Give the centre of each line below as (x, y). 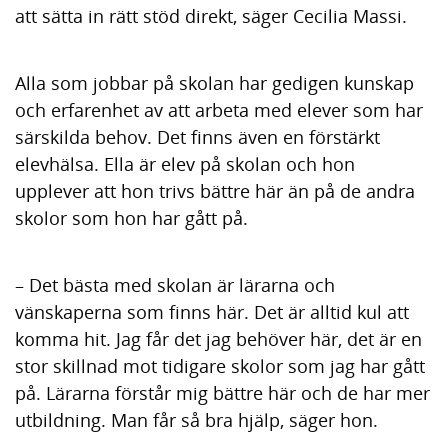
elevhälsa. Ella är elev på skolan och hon (185, 163)
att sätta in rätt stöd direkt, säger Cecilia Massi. (211, 15)
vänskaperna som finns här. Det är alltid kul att (212, 311)
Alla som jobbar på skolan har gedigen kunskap (214, 82)
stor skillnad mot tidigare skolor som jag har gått (220, 365)
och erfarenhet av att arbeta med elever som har (219, 109)
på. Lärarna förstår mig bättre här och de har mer (222, 392)
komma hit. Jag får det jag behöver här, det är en (218, 338)
